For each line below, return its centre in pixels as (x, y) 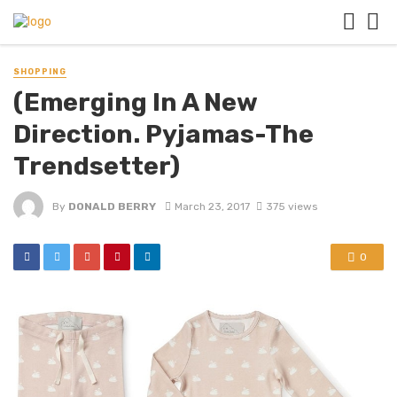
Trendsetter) (97, 166)
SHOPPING (40, 72)
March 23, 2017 (212, 206)
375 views (291, 206)
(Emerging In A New (135, 102)
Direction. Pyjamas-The (163, 134)
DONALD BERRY (112, 206)
